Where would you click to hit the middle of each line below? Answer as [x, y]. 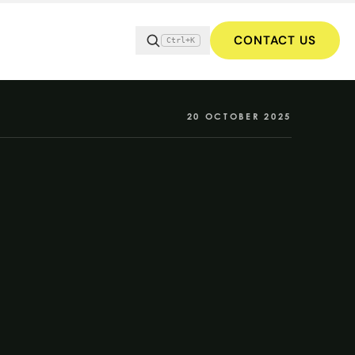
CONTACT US [275, 40]
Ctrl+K [180, 40]
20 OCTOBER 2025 [239, 116]
